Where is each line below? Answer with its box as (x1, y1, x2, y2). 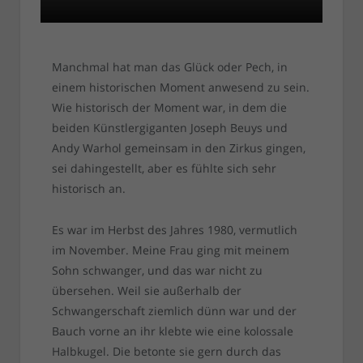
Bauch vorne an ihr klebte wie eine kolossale (51, 323, 293, 340)
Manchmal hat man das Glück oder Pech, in (51, 59, 288, 75)
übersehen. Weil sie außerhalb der (51, 283, 241, 299)
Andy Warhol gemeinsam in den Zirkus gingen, (51, 140, 305, 156)
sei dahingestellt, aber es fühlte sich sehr (51, 160, 276, 177)
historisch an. (51, 181, 126, 197)
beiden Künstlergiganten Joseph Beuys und (51, 120, 288, 136)
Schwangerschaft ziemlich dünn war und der (51, 303, 297, 319)
